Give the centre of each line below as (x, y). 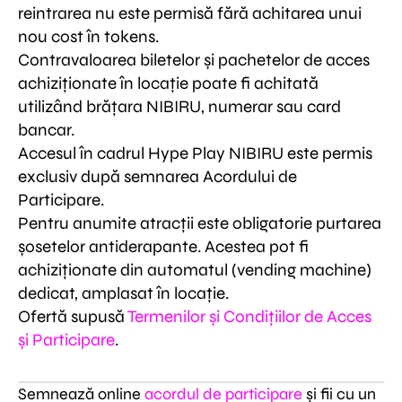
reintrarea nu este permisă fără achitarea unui (190, 13)
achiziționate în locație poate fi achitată (168, 83)
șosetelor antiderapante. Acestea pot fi (163, 246)
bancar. (46, 129)
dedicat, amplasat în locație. (123, 293)
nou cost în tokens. (88, 36)
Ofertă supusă (73, 316)
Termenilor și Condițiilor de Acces (249, 316)
